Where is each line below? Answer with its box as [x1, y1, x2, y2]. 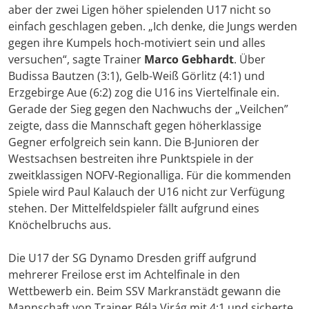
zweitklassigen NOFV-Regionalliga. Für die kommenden [8, 168, 291, 183]
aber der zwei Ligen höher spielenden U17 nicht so [8, 2, 271, 18]
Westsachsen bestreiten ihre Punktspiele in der [8, 151, 254, 167]
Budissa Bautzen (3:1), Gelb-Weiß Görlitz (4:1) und [8, 68, 265, 84]
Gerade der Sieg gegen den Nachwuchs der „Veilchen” [8, 101, 288, 117]
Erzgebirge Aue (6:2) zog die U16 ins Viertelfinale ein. [8, 85, 279, 101]
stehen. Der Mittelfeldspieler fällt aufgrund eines [8, 201, 259, 217]
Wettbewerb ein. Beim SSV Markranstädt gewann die [8, 283, 281, 299]
